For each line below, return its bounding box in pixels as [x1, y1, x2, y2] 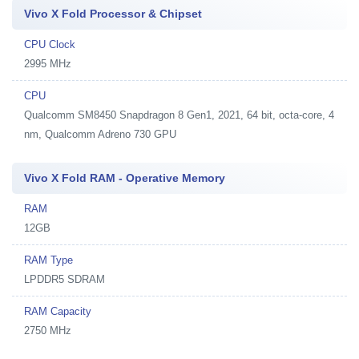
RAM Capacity [24, 305, 91, 317]
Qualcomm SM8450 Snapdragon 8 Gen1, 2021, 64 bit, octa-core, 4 [24, 109, 334, 121]
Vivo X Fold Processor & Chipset [24, 7, 202, 20]
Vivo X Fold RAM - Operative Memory [24, 171, 225, 184]
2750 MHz [24, 325, 71, 337]
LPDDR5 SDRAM [24, 273, 105, 285]
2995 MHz [24, 58, 71, 70]
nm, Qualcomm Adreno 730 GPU [24, 128, 176, 140]
